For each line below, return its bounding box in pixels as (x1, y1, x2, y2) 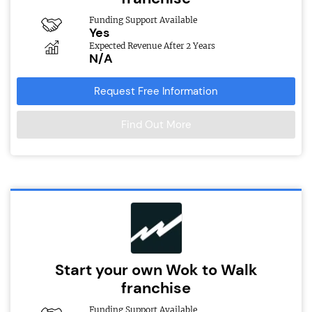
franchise (121, 278, 191, 299)
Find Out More (120, 118, 192, 132)
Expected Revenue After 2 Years (88, 40, 215, 52)
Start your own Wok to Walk (54, 260, 258, 281)
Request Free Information (94, 84, 218, 99)
